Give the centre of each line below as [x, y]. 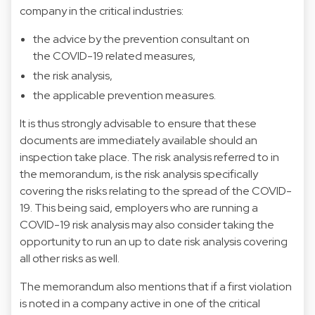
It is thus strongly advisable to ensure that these [138, 123]
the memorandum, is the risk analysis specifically [139, 174]
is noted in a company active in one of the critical [140, 303]
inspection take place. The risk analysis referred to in [149, 157]
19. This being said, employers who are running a [139, 207]
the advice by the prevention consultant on [142, 39]
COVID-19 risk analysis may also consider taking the [147, 224]
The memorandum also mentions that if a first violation [156, 286]
